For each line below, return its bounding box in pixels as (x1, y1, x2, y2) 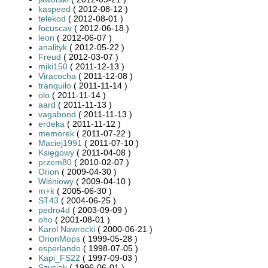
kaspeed (38, 4, 71, 14)
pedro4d (38, 205, 70, 215)
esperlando (38, 243, 81, 253)
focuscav (38, 23, 72, 33)
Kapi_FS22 (38, 252, 80, 263)
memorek (38, 128, 74, 138)
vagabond (38, 109, 76, 119)
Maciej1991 (38, 138, 82, 148)
